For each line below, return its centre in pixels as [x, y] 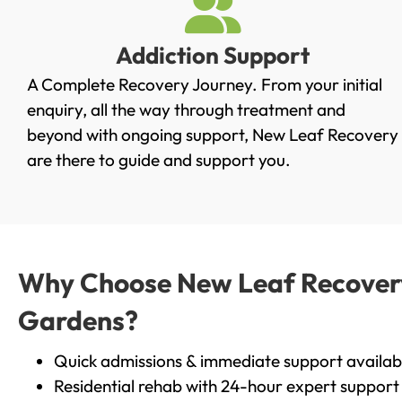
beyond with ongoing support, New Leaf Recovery [213, 135]
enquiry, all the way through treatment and [186, 110]
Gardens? [78, 320]
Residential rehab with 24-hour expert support [227, 385]
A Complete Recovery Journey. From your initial [205, 85]
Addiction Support [213, 56]
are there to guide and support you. [159, 160]
